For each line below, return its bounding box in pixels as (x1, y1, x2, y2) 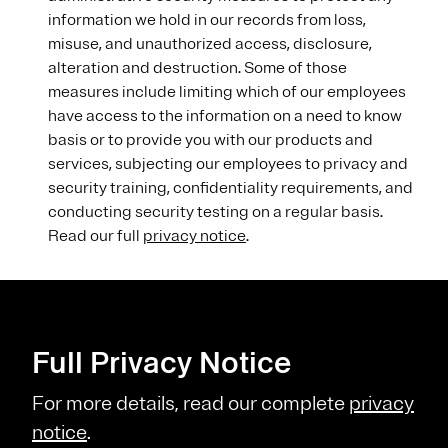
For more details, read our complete (32, 391, 349, 416)
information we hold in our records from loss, (48, 10, 366, 30)
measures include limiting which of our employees (48, 82, 406, 102)
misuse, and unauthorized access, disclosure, (48, 34, 372, 54)
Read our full (48, 226, 143, 246)
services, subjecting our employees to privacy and (48, 154, 408, 174)
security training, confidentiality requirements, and (48, 178, 413, 198)
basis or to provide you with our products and (48, 130, 373, 150)
